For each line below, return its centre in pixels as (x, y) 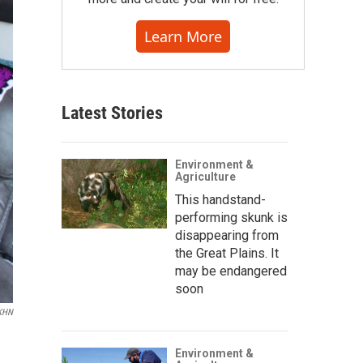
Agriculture (205, 177)
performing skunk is (231, 218)
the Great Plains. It (227, 253)
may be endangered (231, 271)
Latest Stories (112, 113)
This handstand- (220, 200)
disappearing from (227, 235)
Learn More (183, 36)
